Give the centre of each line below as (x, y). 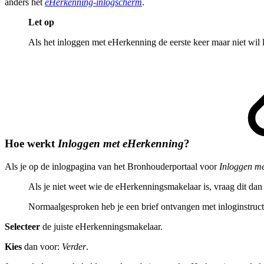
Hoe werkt (31, 143)
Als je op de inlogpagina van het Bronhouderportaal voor (112, 166)
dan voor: (42, 246)
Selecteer (22, 226)
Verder (74, 246)
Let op (41, 22)
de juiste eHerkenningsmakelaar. (101, 226)
